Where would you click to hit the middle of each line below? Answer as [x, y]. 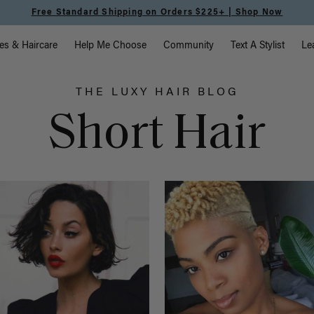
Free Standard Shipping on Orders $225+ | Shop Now [157, 13]
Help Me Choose [111, 46]
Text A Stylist [258, 46]
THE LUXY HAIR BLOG [157, 93]
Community [189, 46]
